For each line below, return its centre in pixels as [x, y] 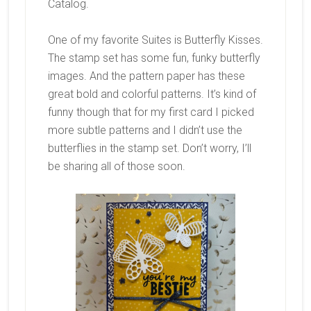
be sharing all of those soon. [116, 166]
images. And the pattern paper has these [146, 76]
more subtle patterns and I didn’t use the [145, 130]
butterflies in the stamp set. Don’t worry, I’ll [149, 148]
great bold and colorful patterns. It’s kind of [152, 94]
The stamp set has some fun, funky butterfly [154, 58]
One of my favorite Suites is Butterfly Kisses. [155, 40]
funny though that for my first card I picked [151, 112]
